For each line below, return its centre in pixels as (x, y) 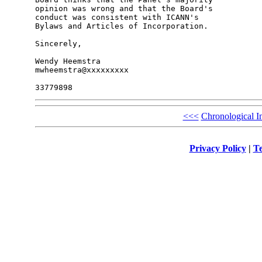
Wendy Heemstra (68, 61)
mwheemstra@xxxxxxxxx (82, 70)
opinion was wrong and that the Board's (126, 9)
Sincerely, (58, 44)
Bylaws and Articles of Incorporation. (121, 26)
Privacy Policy (218, 148)
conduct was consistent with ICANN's (119, 18)
